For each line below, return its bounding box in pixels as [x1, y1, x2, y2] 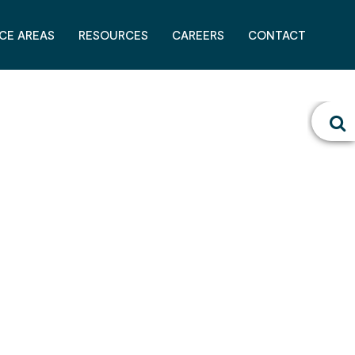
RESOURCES [78, 28, 148, 42]
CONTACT [248, 28, 306, 42]
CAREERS [172, 28, 224, 42]
